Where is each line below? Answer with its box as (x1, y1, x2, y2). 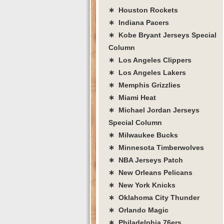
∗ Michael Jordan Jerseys (108, 105, 199, 114)
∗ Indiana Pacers (108, 18, 169, 26)
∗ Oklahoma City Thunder (108, 193, 199, 201)
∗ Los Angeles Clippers (108, 55, 191, 64)
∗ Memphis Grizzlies (108, 80, 180, 89)
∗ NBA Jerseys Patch (108, 155, 183, 164)
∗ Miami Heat (108, 93, 156, 101)
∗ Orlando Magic (108, 205, 168, 214)
